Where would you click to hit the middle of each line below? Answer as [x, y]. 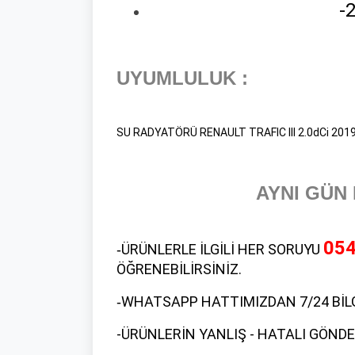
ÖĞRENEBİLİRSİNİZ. [179, 269]
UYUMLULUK [176, 78]
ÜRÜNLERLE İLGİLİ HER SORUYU [222, 249]
